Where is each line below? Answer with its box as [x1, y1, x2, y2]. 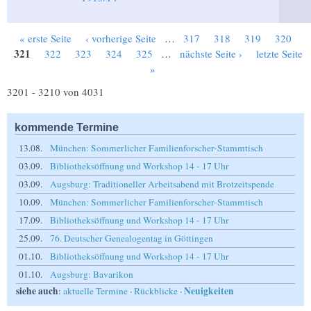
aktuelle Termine [63, 285, 128, 298]
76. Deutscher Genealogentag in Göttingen [50, 232, 213, 245]
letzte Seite [256, 47, 303, 61]
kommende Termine [15, 121, 119, 134]
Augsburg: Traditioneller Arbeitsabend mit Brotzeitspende [50, 178, 274, 191]
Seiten [12, 39, 53, 54]
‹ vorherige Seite [85, 31, 156, 46]
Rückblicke [134, 285, 178, 298]
